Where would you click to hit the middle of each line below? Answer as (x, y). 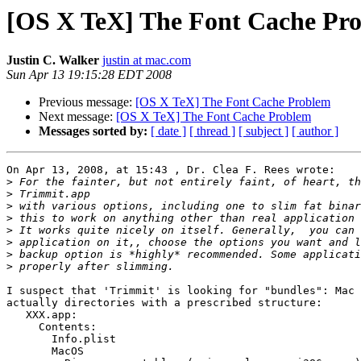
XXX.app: (16, 315)
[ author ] (315, 131)
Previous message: (87, 102)
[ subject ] (263, 131)
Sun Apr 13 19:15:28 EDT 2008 (89, 75)
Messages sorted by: (93, 131)
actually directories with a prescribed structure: (164, 303)
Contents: (23, 327)
